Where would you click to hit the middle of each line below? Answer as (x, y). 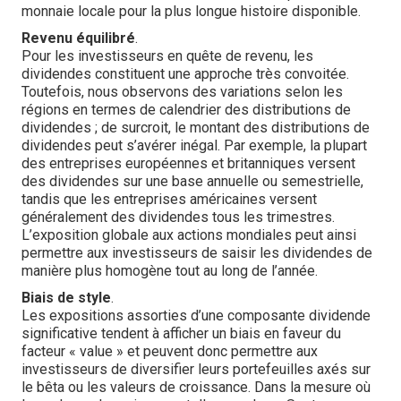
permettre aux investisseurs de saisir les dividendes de (197, 253)
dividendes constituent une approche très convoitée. (185, 74)
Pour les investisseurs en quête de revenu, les (167, 56)
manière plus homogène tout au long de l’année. (170, 271)
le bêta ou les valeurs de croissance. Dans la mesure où (196, 387)
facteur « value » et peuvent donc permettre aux (170, 351)
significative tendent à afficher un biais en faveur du (181, 333)
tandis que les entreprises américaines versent (169, 199)
